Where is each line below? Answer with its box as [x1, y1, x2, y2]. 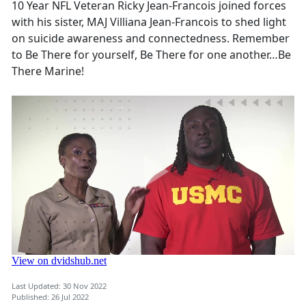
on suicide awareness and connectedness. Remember [12, 30, 290, 46]
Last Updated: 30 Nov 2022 [12, 280, 107, 291]
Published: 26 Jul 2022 [12, 291, 89, 302]
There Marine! [12, 63, 84, 79]
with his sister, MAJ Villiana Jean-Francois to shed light [12, 14, 286, 29]
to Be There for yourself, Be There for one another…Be [12, 46, 291, 62]
